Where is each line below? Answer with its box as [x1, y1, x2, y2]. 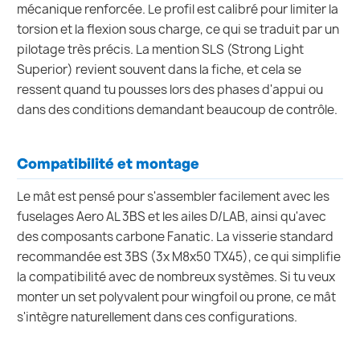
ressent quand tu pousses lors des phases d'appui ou [17, 81, 323, 99]
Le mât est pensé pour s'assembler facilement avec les [17, 187, 329, 205]
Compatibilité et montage [17, 154, 199, 173]
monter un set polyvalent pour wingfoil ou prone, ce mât [17, 288, 336, 305]
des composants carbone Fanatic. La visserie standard [17, 227, 333, 245]
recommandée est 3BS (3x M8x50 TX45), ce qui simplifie [17, 247, 341, 265]
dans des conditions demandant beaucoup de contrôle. [17, 101, 337, 119]
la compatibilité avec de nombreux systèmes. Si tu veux [17, 268, 335, 285]
